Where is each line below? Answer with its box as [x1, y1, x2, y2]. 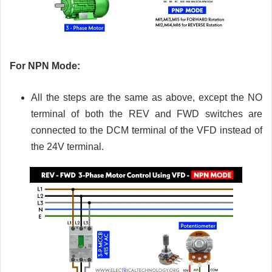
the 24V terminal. [31, 141, 104, 152]
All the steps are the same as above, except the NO [31, 92, 262, 103]
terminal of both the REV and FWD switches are [31, 109, 262, 119]
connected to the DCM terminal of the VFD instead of [31, 125, 262, 135]
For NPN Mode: [10, 61, 80, 71]
